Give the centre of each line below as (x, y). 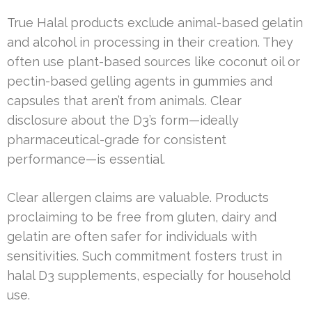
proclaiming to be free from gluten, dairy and (142, 217)
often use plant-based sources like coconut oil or (154, 62)
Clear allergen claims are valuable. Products (138, 198)
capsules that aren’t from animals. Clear (124, 101)
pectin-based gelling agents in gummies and (140, 81)
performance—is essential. (86, 159)
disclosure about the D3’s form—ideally (123, 120)
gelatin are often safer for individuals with (132, 237)
